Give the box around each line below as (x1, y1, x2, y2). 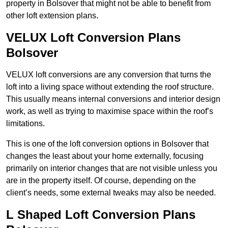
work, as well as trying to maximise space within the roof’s (6, 107, 213, 116)
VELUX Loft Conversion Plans (6, 31, 181, 45)
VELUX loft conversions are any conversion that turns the (6, 70, 211, 79)
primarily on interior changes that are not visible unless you (6, 164, 217, 173)
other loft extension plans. (6, 11, 98, 20)
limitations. (6, 119, 45, 128)
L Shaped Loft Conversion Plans (6, 208, 195, 222)
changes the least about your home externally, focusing (6, 152, 204, 161)
